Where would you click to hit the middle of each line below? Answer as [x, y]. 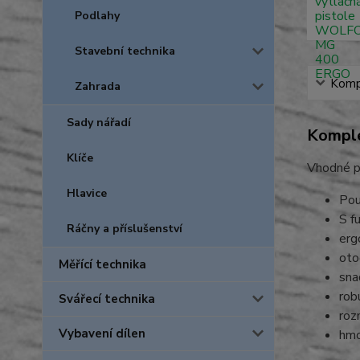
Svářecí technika [107, 299]
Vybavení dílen [102, 333]
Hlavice [87, 193]
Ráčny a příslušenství [125, 229]
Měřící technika [102, 264]
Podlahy [97, 16]
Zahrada [98, 86]
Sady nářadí [99, 123]
